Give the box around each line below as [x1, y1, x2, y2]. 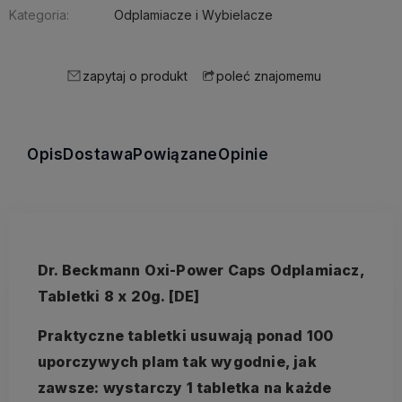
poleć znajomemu [216, 68, 321, 84]
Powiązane [133, 144, 219, 163]
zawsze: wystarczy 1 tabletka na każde [38, 378, 332, 397]
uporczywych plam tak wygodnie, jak [38, 352, 317, 371]
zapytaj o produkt [83, 67, 188, 83]
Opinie [218, 144, 269, 163]
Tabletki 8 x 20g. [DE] [38, 286, 200, 305]
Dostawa [63, 144, 134, 163]
